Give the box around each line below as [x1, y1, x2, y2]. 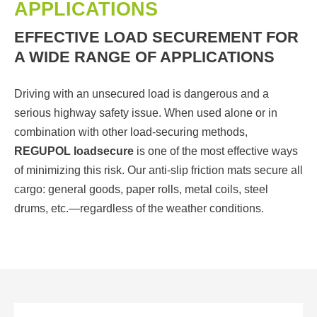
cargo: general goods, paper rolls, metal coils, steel [14, 183, 268, 196]
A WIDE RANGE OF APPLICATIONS [14, 48, 275, 67]
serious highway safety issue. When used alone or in [14, 107, 277, 120]
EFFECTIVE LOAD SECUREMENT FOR [14, 28, 299, 47]
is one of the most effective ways [134, 145, 298, 158]
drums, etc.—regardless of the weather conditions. [14, 202, 264, 215]
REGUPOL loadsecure [14, 145, 134, 158]
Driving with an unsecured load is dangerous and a [14, 88, 269, 100]
